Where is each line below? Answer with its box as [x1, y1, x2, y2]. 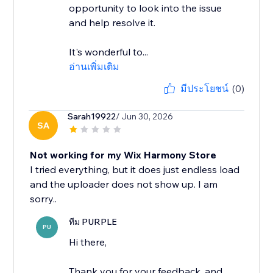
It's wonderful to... [69, 46, 149, 58]
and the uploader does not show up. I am [30, 178, 218, 191]
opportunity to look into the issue [69, 2, 222, 15]
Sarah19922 [68, 111, 116, 122]
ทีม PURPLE [69, 216, 118, 228]
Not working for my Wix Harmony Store [30, 149, 217, 161]
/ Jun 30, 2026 [116, 111, 174, 122]
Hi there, [69, 236, 107, 249]
